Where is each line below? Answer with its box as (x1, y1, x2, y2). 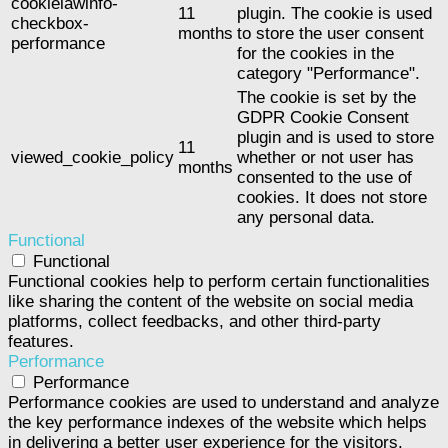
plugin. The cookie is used (237, 4, 432, 24)
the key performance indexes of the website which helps (8, 413, 427, 433)
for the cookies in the (237, 44, 394, 64)
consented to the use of (237, 168, 412, 188)
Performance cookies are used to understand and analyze (8, 393, 439, 413)
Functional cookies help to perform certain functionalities (8, 272, 430, 292)
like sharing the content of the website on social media (8, 292, 413, 312)
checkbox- (11, 14, 89, 34)
